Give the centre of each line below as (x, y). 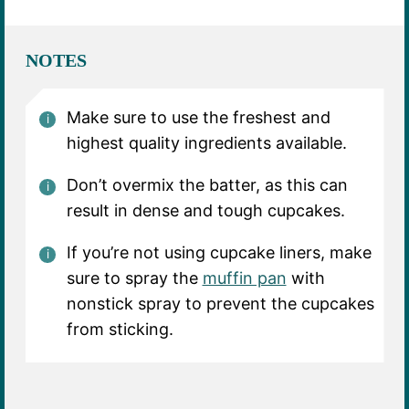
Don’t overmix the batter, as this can (207, 184)
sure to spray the (134, 278)
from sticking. (120, 329)
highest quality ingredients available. (206, 142)
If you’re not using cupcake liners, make (219, 252)
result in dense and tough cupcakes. (205, 210)
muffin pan (244, 278)
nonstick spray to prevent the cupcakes (220, 303)
